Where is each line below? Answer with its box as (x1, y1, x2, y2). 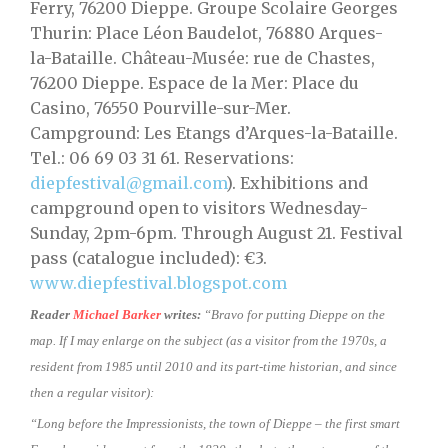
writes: (164, 307, 204, 323)
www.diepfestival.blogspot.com (30, 273, 287, 294)
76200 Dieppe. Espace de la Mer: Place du (30, 73, 359, 94)
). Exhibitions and (226, 173, 368, 194)
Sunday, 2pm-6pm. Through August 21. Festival (30, 223, 403, 244)
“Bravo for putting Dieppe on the (204, 307, 385, 323)
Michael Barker (73, 307, 164, 323)
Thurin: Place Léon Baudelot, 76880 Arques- (30, 23, 383, 44)
